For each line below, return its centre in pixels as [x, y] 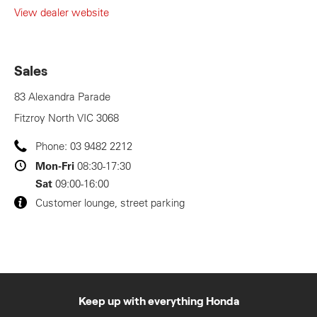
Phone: [53, 146]
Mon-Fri [55, 166]
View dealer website [62, 12]
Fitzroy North [46, 118]
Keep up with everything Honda [158, 301]
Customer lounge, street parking [110, 203]
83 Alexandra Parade [62, 97]
